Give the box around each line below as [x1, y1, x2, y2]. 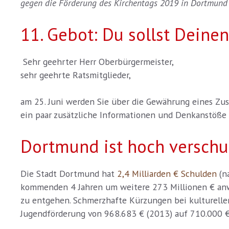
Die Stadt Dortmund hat [20, 167, 117, 179]
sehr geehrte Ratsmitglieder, [20, 68, 131, 81]
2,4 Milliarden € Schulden [117, 167, 217, 179]
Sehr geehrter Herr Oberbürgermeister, [20, 55, 174, 67]
